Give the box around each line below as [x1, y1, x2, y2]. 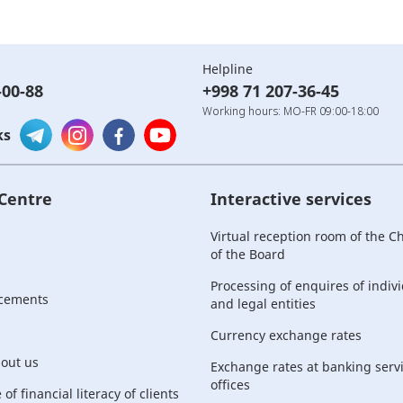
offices [210, 376, 250, 393]
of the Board [210, 246, 285, 263]
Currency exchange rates [210, 327, 362, 344]
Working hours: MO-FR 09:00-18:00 [202, 103, 379, 119]
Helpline [202, 60, 253, 77]
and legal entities [210, 295, 316, 312]
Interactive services [210, 188, 372, 210]
